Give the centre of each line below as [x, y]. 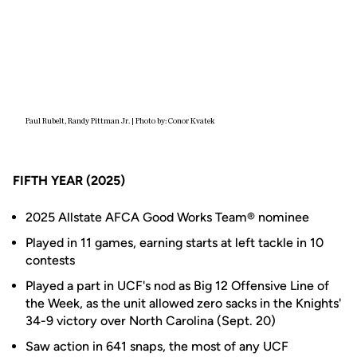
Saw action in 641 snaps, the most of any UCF [157, 346]
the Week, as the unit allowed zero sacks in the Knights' [183, 303]
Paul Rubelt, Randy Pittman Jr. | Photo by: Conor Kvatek [120, 121]
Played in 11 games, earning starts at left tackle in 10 [175, 243]
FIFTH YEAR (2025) [69, 180]
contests [50, 260]
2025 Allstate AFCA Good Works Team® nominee [167, 217]
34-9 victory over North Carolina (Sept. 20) [151, 321]
